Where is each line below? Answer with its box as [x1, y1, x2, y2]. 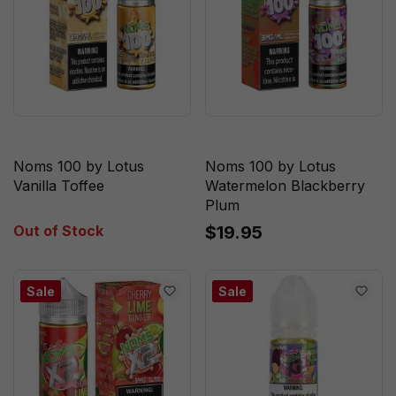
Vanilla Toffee [12, 176, 104, 194]
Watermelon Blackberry [204, 176, 365, 194]
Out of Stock [12, 221, 103, 240]
